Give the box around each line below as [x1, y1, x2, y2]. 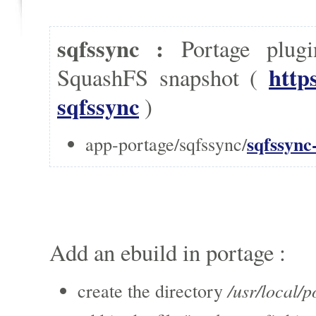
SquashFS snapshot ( [57, 62, 269, 93]
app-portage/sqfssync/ [85, 132, 247, 157]
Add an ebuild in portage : [49, 237, 286, 268]
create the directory [78, 279, 228, 303]
